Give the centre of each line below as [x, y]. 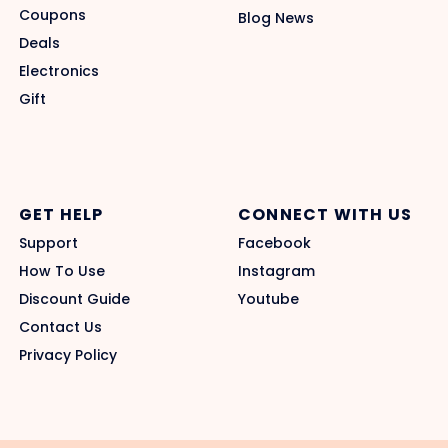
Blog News [276, 17]
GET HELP [61, 214]
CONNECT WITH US [325, 214]
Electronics [59, 70]
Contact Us [60, 326]
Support [48, 242]
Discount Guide [74, 298]
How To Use [62, 270]
